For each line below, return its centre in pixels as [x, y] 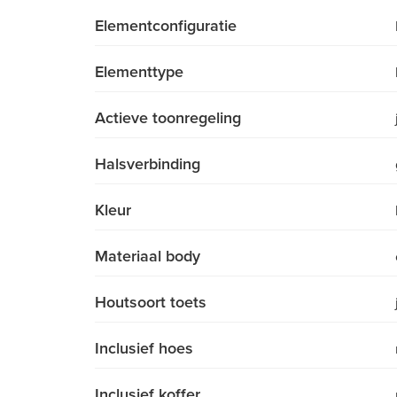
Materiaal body [148, 257]
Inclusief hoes [144, 349]
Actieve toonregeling [168, 118]
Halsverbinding [148, 164]
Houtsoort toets [151, 303]
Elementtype [139, 72]
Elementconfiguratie [166, 26]
